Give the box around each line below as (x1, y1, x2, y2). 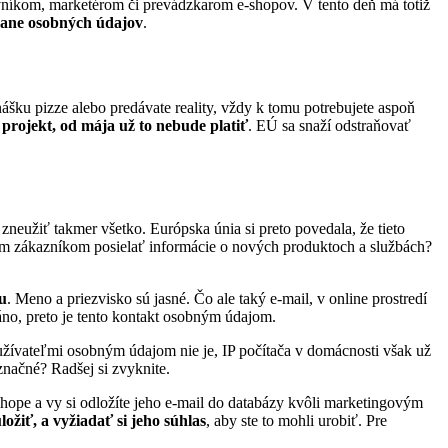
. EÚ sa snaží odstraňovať (248, 116, 411, 134)
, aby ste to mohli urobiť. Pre (206, 411, 387, 429)
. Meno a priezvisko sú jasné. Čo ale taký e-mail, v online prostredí (7, 289, 427, 307)
